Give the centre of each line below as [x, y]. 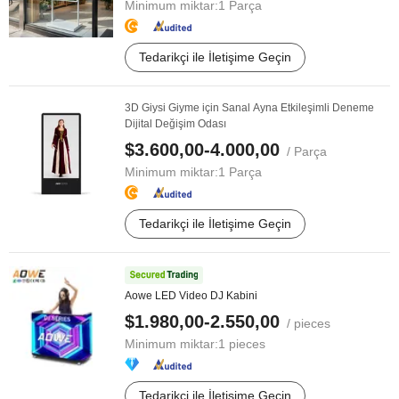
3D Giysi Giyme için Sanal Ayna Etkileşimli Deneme [249, 108]
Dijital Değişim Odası [175, 124]
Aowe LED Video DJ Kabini [191, 296]
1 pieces [242, 344]
